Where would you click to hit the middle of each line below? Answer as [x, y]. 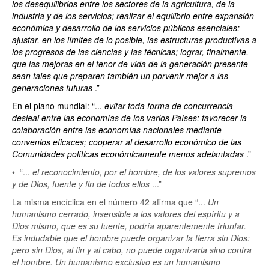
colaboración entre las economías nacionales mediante [117, 130]
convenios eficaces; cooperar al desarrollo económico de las [127, 142]
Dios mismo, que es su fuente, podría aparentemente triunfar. [129, 226]
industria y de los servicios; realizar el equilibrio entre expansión [133, 16]
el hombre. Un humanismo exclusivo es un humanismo [116, 262]
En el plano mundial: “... [58, 106]
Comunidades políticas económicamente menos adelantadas [129, 154]
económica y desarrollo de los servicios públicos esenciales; [126, 28]
